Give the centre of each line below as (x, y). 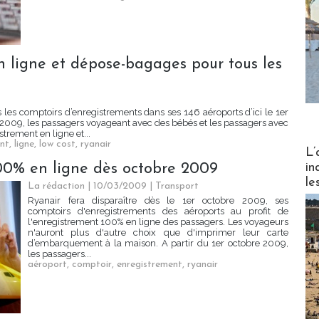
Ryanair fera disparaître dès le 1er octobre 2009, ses (158, 201)
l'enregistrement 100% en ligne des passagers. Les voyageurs (158, 222)
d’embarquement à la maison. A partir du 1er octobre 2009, (158, 244)
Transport (177, 187)
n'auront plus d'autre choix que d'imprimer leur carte (158, 233)
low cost (57, 145)
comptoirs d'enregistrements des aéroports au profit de (158, 211)
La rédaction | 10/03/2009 (87, 187)
